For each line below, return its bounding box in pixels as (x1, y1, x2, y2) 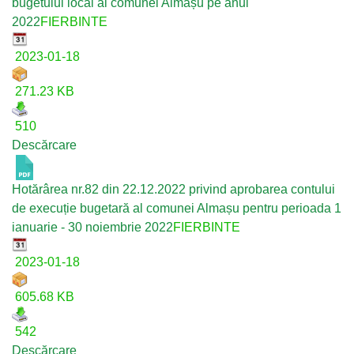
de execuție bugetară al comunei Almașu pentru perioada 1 (12, 201, 341, 215)
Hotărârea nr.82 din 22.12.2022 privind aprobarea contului (12, 183, 335, 196)
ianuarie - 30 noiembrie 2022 (12, 220, 173, 234)
